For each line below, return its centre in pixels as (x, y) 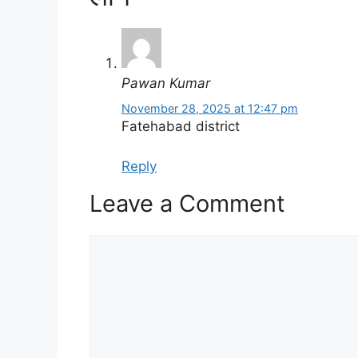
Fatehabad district (181, 126)
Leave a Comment (187, 204)
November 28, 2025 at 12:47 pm (210, 108)
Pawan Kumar (166, 84)
